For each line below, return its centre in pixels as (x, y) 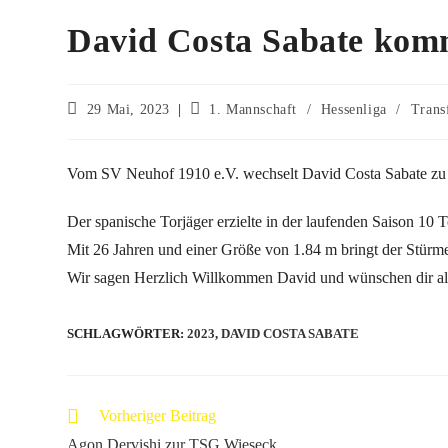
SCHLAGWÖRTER (124, 334)
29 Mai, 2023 (128, 110)
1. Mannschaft (253, 110)
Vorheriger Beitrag (158, 416)
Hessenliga (353, 110)
